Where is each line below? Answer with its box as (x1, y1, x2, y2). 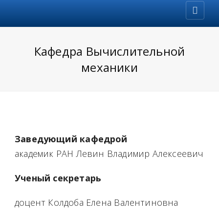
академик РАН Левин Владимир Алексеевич (15, 148, 204, 159)
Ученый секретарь (15, 172, 102, 184)
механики (81, 59, 138, 75)
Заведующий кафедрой (15, 133, 128, 145)
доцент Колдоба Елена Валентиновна (15, 197, 178, 208)
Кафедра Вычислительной (34, 43, 185, 59)
